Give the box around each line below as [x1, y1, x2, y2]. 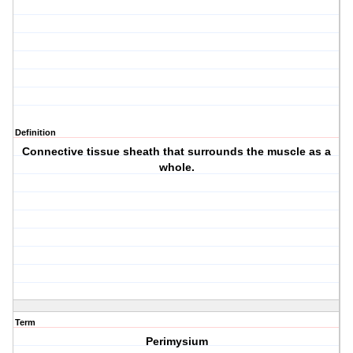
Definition [15, 128, 56, 138]
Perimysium [145, 335, 208, 348]
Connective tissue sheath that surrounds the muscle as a [22, 145, 332, 158]
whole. [158, 161, 195, 174]
